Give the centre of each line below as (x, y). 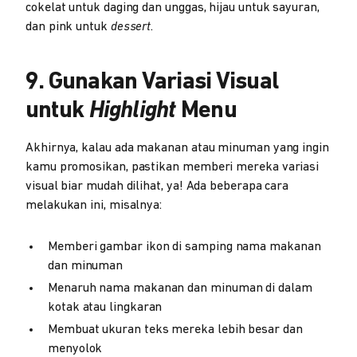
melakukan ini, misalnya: (94, 206)
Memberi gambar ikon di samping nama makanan (184, 247)
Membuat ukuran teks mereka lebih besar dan (175, 330)
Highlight (135, 111)
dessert (131, 27)
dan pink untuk (68, 27)
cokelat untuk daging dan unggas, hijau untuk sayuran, (173, 8)
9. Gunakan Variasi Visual (152, 82)
